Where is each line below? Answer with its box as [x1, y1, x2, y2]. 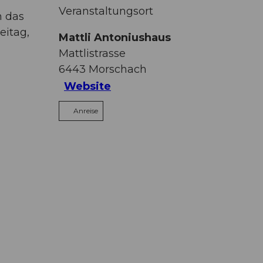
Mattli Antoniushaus [59, 31, 171, 44]
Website [64, 80, 111, 93]
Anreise [73, 106, 98, 115]
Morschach [89, 62, 147, 76]
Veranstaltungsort [59, 4, 153, 18]
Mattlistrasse [59, 46, 126, 60]
